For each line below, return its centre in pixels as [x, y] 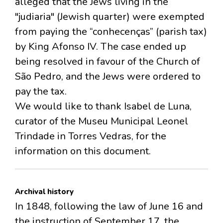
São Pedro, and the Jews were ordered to [108, 77]
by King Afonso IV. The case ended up [101, 47]
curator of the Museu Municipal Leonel [102, 121]
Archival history [44, 192]
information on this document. [83, 151]
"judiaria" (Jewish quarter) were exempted [110, 17]
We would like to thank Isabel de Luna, [103, 107]
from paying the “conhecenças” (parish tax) [111, 32]
